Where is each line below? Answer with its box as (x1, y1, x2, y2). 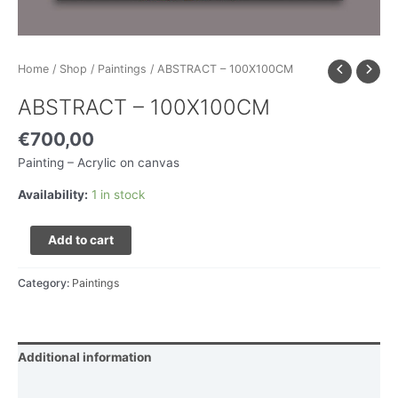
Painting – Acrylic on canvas (18, 155, 179, 171)
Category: (18, 275, 72, 290)
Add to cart (47, 233, 114, 248)
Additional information (18, 350, 152, 365)
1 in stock (92, 187, 145, 203)
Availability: (18, 187, 88, 203)
